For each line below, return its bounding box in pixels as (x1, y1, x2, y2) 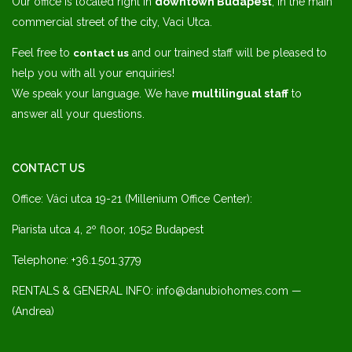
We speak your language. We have (12, 87, 192, 100)
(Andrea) (12, 305, 54, 317)
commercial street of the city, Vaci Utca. (12, 16, 212, 28)
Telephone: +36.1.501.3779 (12, 254, 141, 266)
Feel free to (12, 46, 73, 59)
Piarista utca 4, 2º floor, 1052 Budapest (12, 223, 203, 236)
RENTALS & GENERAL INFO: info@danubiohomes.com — (12, 284, 302, 297)
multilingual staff (192, 87, 288, 100)
